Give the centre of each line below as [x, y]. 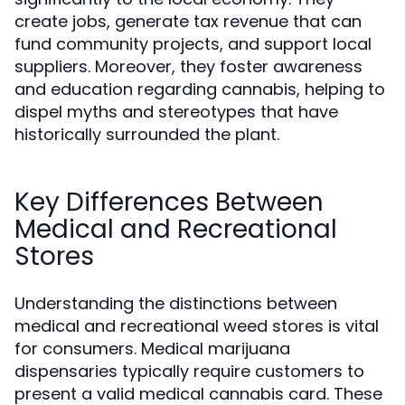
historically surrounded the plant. [147, 134]
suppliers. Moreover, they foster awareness [188, 66]
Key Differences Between [169, 202]
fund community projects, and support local [193, 44]
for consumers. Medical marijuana [152, 348]
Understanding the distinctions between [176, 303]
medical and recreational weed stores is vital [197, 326]
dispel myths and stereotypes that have [176, 112]
